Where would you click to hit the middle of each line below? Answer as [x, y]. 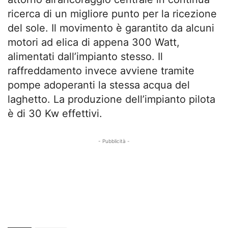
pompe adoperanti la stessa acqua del [99, 85]
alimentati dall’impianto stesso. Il [85, 57]
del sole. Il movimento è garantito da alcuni [111, 28]
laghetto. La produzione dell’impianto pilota [111, 99]
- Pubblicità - [114, 141]
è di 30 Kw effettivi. [55, 114]
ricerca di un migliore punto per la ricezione [112, 14]
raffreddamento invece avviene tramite [101, 71]
